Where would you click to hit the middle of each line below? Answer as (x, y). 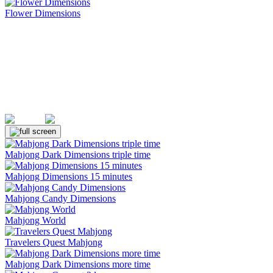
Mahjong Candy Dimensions (60, 198)
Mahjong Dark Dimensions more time (78, 264)
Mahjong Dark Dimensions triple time (78, 154)
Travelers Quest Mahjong (54, 242)
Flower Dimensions (43, 13)
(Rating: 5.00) (111, 119)
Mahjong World (35, 220)
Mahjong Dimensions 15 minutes (69, 176)
